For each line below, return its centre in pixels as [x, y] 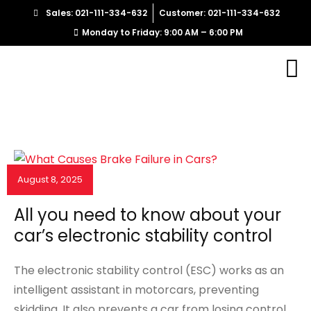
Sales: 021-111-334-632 [96, 13]
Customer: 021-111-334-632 [219, 13]
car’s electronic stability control [143, 235]
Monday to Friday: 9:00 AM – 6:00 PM [162, 32]
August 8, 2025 [50, 179]
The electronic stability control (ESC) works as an [149, 270]
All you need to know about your [148, 215]
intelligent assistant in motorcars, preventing [136, 289]
